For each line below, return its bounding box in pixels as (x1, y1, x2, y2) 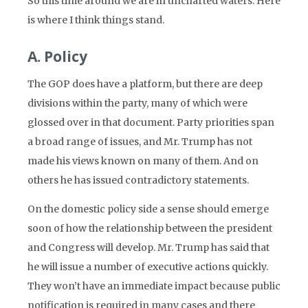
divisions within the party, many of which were (27, 97, 247, 109)
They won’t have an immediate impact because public (27, 280, 280, 292)
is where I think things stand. (27, 14, 164, 26)
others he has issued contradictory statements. (27, 174, 249, 186)
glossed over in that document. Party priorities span (27, 116, 274, 129)
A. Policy (27, 47, 87, 66)
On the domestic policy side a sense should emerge (27, 203, 269, 215)
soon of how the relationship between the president (27, 222, 272, 234)
